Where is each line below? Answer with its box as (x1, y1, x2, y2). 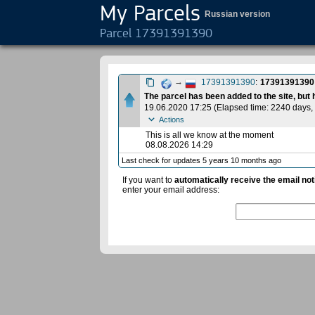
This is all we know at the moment (146, 130, 274, 140)
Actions (159, 115, 184, 124)
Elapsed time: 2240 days (217, 103, 311, 112)
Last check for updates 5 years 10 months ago (122, 156, 281, 165)
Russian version (205, 9, 270, 19)
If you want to (122, 175, 174, 185)
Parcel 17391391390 (100, 26, 212, 40)
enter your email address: (122, 185, 219, 195)
